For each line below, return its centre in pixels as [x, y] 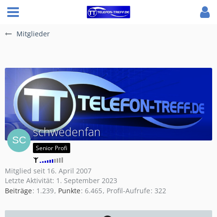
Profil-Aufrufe [128, 191]
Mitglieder [33, 34]
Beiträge [18, 191]
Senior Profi [52, 148]
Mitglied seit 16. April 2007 [48, 171]
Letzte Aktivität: [31, 180]
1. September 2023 [87, 180]
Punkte [69, 191]
